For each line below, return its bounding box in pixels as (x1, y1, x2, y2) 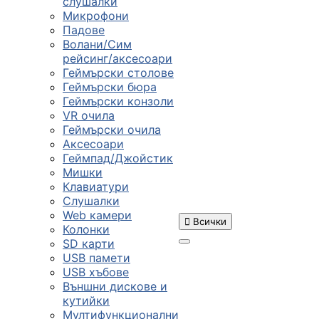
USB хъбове (63, 265, 129, 279)
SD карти (63, 236, 115, 251)
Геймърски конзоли (63, 94, 174, 108)
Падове (63, 23, 105, 37)
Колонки (63, 222, 110, 236)
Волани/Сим (63, 37, 132, 51)
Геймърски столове (63, 66, 174, 80)
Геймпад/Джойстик (63, 151, 173, 165)
